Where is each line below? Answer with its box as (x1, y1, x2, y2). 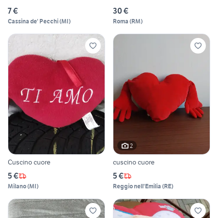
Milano (8, 182, 26, 190)
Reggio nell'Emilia (113, 182, 161, 190)
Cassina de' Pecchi (8, 17, 58, 25)
